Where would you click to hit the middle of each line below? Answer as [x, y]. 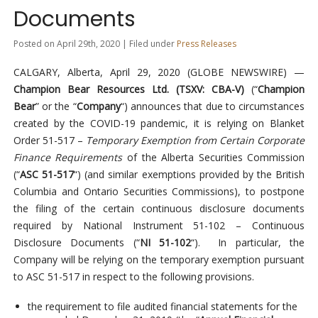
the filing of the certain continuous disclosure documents [159, 209]
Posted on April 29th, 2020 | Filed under [95, 44]
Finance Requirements [68, 158]
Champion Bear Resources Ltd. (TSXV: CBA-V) [132, 89]
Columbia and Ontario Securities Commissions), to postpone [159, 192]
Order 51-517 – [49, 141]
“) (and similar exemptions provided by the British [190, 175]
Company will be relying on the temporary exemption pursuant [159, 260]
